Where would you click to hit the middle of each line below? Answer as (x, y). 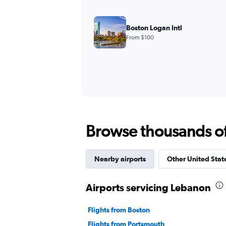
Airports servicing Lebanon (148, 187)
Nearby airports (120, 159)
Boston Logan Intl (154, 27)
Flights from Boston (119, 210)
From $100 (140, 37)
